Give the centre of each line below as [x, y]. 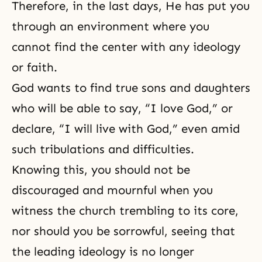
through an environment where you [111, 26]
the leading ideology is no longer [103, 251]
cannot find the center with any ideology [126, 47]
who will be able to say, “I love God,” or [122, 108]
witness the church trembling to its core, [125, 211]
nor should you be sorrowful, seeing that [123, 231]
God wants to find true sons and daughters [131, 88]
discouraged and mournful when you [112, 190]
